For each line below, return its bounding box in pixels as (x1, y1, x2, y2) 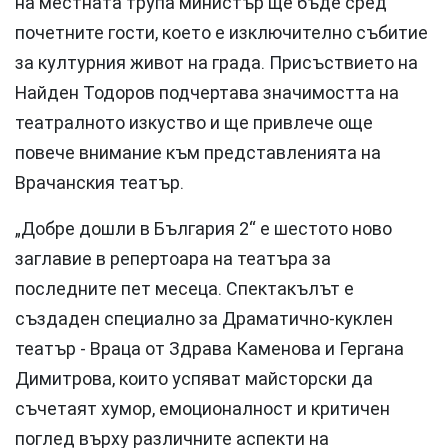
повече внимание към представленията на (15, 141, 381, 164)
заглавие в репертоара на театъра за (15, 247, 331, 270)
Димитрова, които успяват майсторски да (15, 367, 373, 390)
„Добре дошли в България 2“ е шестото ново (15, 217, 392, 240)
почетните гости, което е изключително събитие (15, 21, 428, 44)
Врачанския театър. (15, 171, 192, 194)
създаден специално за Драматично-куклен (15, 307, 393, 330)
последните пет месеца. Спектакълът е (15, 277, 354, 300)
